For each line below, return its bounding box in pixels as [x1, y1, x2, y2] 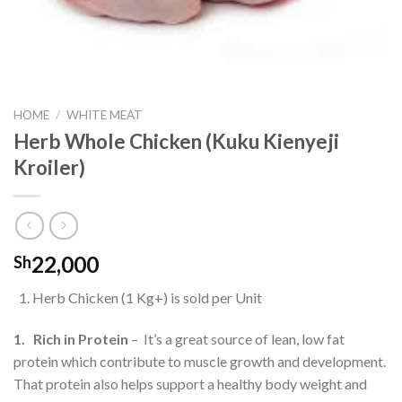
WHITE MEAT [66, 108, 144, 122]
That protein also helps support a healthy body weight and [13, 375, 367, 393]
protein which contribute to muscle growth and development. [13, 353, 389, 371]
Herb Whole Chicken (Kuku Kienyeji [13, 128, 339, 153]
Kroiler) [13, 154, 85, 179]
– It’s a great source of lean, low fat [128, 330, 345, 348]
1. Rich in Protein [13, 330, 128, 348]
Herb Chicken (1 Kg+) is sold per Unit [31, 289, 262, 307]
